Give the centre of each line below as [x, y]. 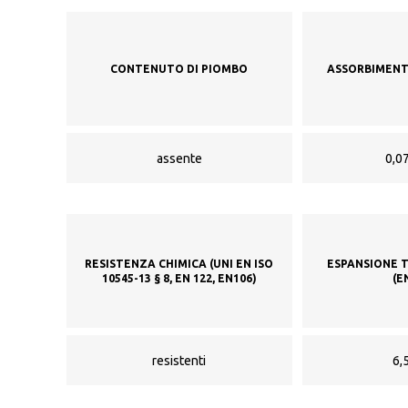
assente [179, 158]
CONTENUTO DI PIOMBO [179, 68]
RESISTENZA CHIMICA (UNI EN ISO [179, 263]
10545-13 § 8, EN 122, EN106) [179, 278]
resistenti [179, 360]
